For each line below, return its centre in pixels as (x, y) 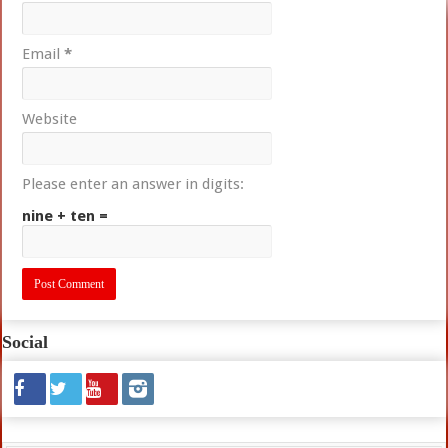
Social (25, 341)
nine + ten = (65, 215)
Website (50, 118)
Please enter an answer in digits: (133, 183)
